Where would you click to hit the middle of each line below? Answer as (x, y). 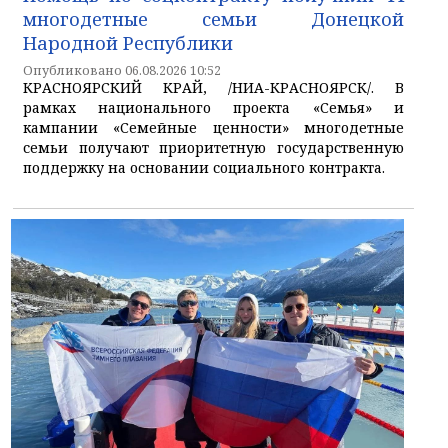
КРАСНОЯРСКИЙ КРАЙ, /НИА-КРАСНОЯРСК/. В (213, 87)
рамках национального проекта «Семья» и (213, 107)
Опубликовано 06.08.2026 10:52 (122, 70)
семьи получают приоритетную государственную (213, 147)
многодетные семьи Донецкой (213, 18)
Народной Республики (128, 42)
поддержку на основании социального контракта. (204, 167)
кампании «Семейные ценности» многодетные (213, 127)
